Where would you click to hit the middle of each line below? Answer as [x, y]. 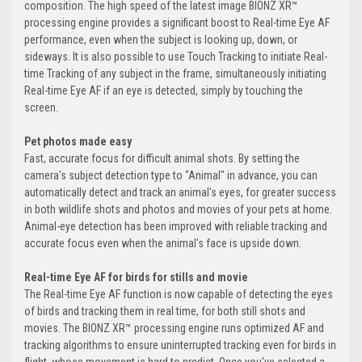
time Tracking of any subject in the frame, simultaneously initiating [175, 74]
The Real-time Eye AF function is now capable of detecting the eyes [179, 295]
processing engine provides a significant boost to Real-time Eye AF [177, 23]
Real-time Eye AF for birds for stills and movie [136, 278]
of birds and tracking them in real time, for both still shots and [165, 311]
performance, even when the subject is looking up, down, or [161, 40]
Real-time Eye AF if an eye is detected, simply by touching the [164, 91]
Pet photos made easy [78, 142]
